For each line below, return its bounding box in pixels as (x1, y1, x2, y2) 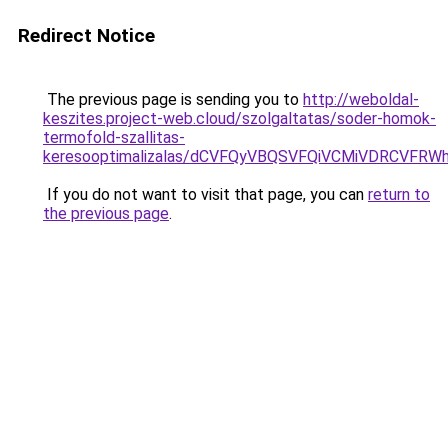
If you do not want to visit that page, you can (43, 185, 368, 204)
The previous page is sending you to (43, 90, 303, 109)
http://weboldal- (303, 90, 419, 109)
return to (368, 185, 430, 204)
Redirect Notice (18, 24, 155, 47)
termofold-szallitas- (43, 128, 185, 147)
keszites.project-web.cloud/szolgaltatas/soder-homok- (43, 109, 436, 128)
